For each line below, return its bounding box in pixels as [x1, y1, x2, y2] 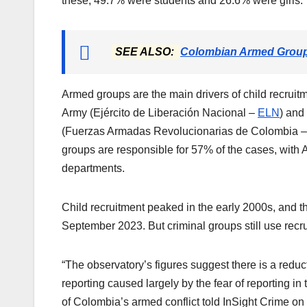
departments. [62, 162, 125, 175]
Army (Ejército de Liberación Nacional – [62, 107, 258, 119]
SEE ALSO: [115, 46, 177, 58]
